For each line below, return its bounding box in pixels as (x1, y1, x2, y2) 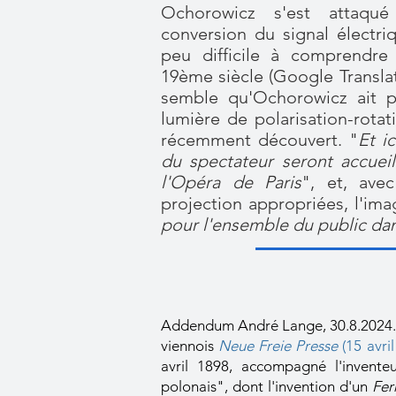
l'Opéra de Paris (161, 171, 301, 193)
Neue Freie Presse (218, 337, 343, 354)
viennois (161, 337, 219, 354)
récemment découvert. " (161, 129, 358, 150)
